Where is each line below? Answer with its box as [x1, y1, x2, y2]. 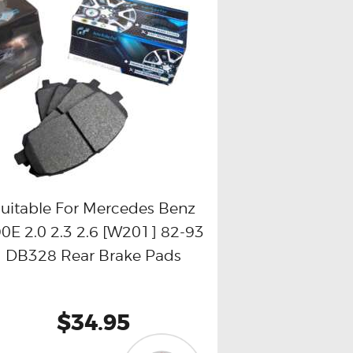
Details [142, 224, 181, 239]
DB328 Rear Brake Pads [6, 247, 182, 265]
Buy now [14, 224, 63, 239]
